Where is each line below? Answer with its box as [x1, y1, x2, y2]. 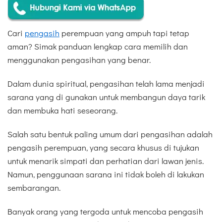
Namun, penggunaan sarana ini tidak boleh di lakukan [7, 168, 204, 180]
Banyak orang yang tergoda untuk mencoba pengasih [7, 206, 203, 218]
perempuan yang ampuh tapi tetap [59, 27, 189, 39]
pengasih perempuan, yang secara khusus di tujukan [7, 142, 199, 154]
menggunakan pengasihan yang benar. [7, 54, 151, 65]
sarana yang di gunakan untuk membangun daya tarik [7, 91, 205, 103]
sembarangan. [7, 182, 60, 194]
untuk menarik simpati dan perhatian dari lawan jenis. [7, 155, 204, 167]
